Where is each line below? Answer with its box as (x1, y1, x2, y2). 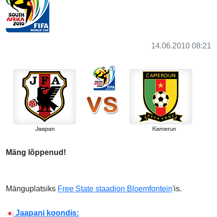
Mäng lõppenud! (6, 148, 66, 157)
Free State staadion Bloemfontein (58, 185, 172, 193)
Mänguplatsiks (6, 185, 58, 193)
